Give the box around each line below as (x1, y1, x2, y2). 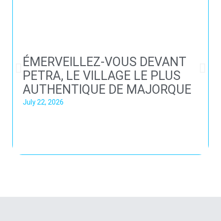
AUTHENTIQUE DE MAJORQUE (23, 82, 191, 97)
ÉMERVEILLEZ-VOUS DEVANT (23, 54, 186, 69)
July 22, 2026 (23, 98, 64, 106)
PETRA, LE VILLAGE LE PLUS (23, 68, 181, 83)
